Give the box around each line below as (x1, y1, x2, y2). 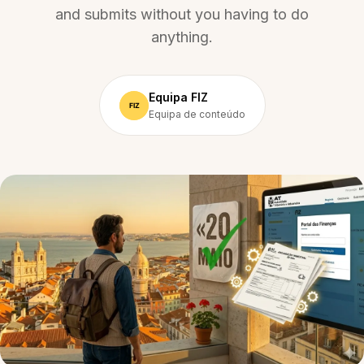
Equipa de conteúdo (148, 108, 245, 120)
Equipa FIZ (148, 90, 208, 104)
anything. (151, 28, 213, 45)
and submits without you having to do (55, 6, 309, 23)
